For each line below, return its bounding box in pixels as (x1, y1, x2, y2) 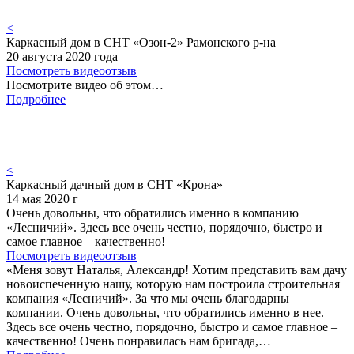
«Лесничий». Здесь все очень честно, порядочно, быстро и (6, 220, 322, 234)
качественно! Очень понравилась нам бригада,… (6, 333, 271, 348)
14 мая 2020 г (6, 191, 78, 205)
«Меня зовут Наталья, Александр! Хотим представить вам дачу (6, 262, 347, 277)
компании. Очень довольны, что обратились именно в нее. (6, 305, 324, 319)
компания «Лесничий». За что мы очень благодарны (6, 291, 289, 305)
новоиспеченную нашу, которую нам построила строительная (6, 277, 340, 291)
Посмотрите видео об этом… (6, 77, 164, 92)
